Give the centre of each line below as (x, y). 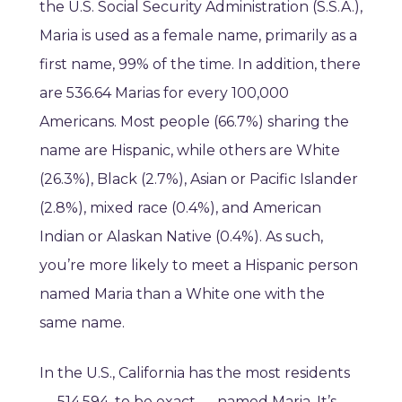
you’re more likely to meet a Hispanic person (199, 266)
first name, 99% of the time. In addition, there (200, 65)
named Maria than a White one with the (182, 294)
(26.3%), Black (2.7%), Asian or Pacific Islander (199, 179)
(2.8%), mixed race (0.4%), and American (180, 208)
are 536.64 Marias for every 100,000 (164, 93)
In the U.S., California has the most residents (195, 373)
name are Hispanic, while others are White (190, 151)
